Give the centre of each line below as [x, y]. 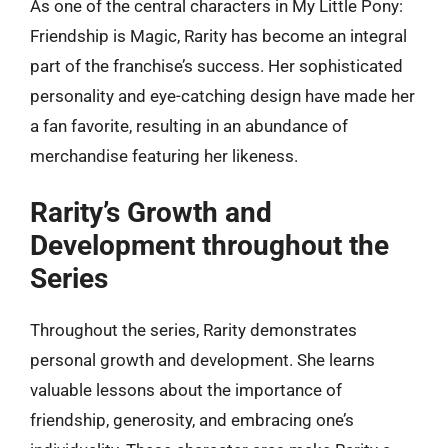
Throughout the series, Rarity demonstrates [193, 330]
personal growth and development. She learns [202, 360]
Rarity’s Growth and [151, 212]
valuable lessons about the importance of [186, 390]
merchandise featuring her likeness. [164, 155]
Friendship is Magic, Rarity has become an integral [218, 35]
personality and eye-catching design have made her [222, 95]
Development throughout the [209, 245]
